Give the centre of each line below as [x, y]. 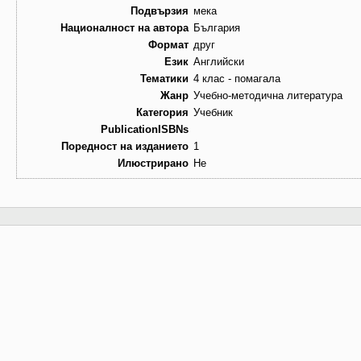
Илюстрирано [153, 164]
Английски [219, 62]
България [217, 28]
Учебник [213, 113]
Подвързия [160, 11]
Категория [162, 113]
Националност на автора [124, 28]
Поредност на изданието [125, 147]
